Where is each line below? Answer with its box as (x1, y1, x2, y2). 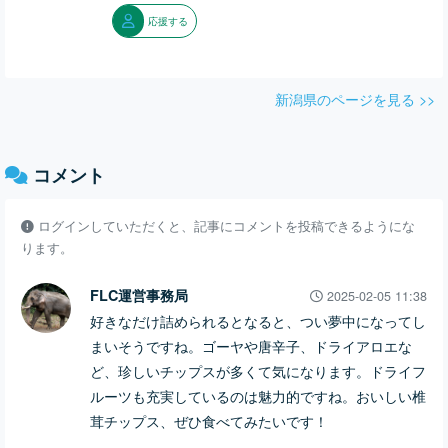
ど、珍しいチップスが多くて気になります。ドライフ (90, 360, 427, 382)
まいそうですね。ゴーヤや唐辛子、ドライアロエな (90, 335, 413, 357)
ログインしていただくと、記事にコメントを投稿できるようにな (34, 217, 415, 236)
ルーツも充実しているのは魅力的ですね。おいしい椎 (90, 385, 427, 407)
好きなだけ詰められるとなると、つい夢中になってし (90, 310, 427, 332)
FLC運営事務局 (90, 285, 189, 306)
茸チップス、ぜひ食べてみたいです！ (90, 410, 329, 432)
